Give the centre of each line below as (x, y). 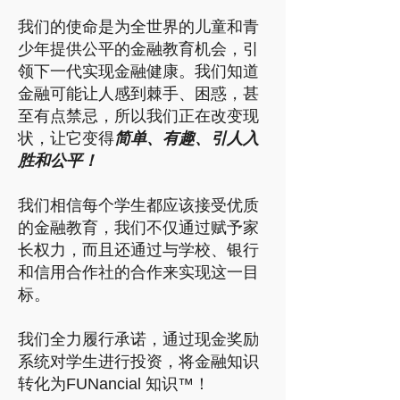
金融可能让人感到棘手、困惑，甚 (138, 94)
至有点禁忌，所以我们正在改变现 (138, 116)
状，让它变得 (66, 138)
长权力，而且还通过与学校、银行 (138, 250)
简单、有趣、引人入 (187, 138)
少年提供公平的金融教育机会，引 (138, 49)
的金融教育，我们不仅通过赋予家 (138, 228)
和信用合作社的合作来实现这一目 (138, 272)
